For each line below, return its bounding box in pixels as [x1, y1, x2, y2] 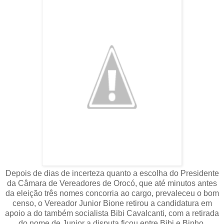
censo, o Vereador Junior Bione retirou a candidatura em [12, 199, 212, 208]
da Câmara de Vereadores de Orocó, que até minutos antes [7, 179, 217, 188]
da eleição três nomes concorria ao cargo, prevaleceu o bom [5, 189, 219, 198]
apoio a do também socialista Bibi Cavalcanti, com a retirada [5, 209, 219, 218]
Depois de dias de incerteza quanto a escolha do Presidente [5, 169, 219, 178]
